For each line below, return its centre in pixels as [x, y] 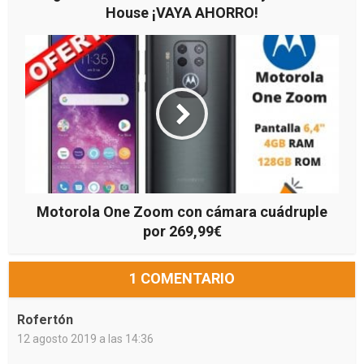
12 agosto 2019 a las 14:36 [86, 338]
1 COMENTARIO [182, 278]
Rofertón [45, 319]
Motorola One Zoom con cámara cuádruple [182, 211]
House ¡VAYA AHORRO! [182, 12]
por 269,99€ [182, 231]
